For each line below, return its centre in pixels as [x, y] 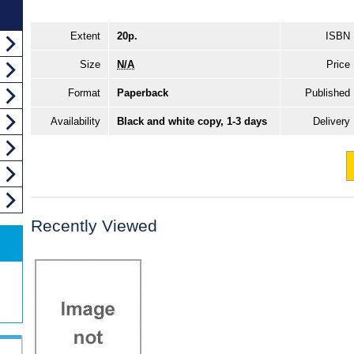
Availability [75, 122]
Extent [85, 36]
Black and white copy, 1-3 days [192, 122]
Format [84, 93]
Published [328, 93]
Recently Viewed [94, 226]
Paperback [143, 93]
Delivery [331, 122]
